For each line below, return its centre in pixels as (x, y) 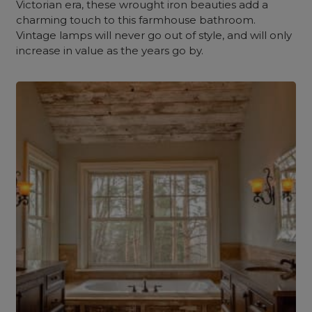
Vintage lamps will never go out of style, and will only (154, 35)
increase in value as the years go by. (110, 50)
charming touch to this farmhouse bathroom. (136, 20)
